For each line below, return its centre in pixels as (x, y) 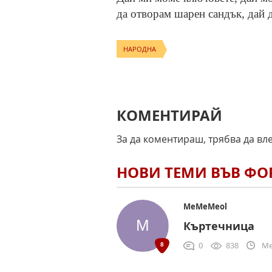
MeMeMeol (205, 206)
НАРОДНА (140, 49)
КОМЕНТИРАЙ (169, 115)
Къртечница (219, 226)
